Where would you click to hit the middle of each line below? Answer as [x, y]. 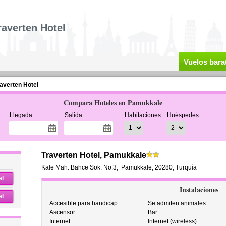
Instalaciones [199, 189]
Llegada [21, 115]
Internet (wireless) [173, 221]
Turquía [186, 167]
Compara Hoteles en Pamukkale [113, 103]
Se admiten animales [177, 203]
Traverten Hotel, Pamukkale [94, 155]
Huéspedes [183, 115]
